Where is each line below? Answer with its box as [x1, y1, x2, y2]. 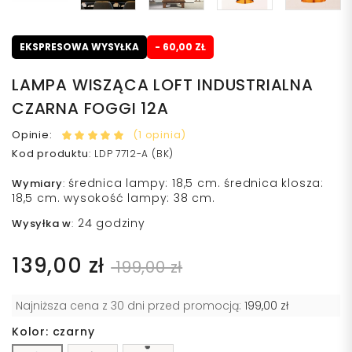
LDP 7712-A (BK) [94, 147, 174, 161]
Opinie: [12, 126, 53, 142]
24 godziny [77, 215, 145, 232]
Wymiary [12, 176, 63, 192]
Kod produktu [12, 146, 89, 162]
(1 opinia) [133, 127, 187, 143]
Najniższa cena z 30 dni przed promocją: [16, 298, 244, 314]
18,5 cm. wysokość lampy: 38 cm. [12, 190, 215, 207]
